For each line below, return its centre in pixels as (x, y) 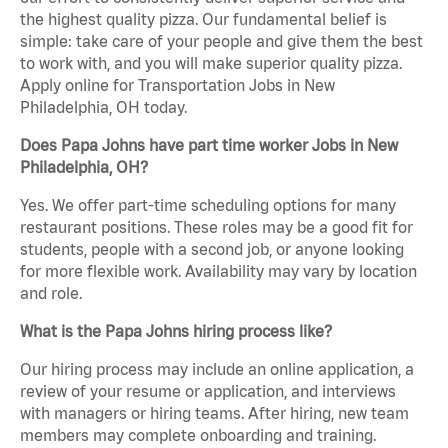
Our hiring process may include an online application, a (217, 369)
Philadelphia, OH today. (103, 107)
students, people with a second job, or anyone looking (212, 249)
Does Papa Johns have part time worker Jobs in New (209, 145)
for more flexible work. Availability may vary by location (218, 271)
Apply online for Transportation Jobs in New (177, 85)
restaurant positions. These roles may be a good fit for (216, 227)
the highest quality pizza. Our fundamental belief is (203, 19)
